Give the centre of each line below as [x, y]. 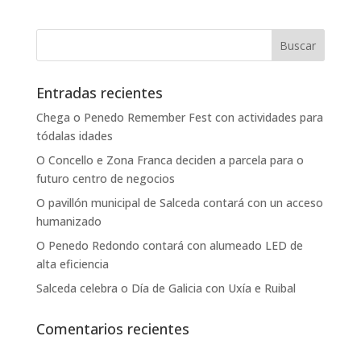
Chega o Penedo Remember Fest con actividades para [179, 118]
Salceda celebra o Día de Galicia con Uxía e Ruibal [166, 288]
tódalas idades [74, 136]
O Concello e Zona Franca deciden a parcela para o [170, 160]
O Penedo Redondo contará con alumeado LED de [169, 246]
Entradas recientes [99, 93]
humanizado [68, 222]
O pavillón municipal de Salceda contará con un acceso [179, 203]
